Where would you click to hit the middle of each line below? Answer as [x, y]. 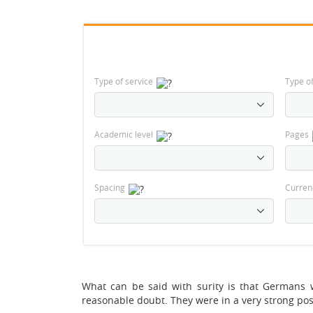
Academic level [124, 134]
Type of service [124, 81]
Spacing [110, 187]
